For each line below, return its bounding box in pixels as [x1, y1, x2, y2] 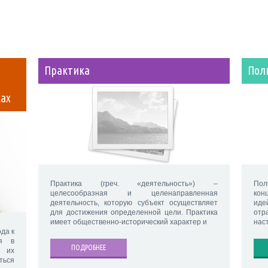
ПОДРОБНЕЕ [71, 243, 106, 252]
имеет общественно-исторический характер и [50, 218, 207, 227]
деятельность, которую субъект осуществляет [50, 199, 218, 208]
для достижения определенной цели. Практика [50, 208, 218, 217]
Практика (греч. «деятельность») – [50, 179, 218, 188]
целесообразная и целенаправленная [50, 189, 218, 198]
